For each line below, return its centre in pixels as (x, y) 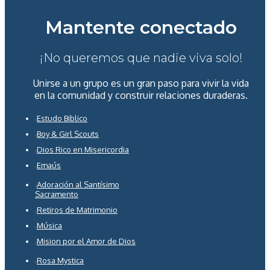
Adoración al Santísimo (78, 185)
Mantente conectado (141, 28)
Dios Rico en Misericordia (83, 150)
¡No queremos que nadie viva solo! (141, 58)
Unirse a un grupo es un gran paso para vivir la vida (141, 83)
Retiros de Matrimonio (77, 210)
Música (49, 226)
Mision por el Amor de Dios (86, 241)
